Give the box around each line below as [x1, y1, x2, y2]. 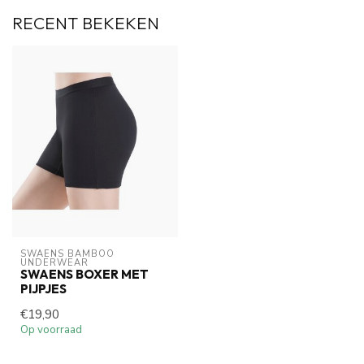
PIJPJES [20, 280, 67, 297]
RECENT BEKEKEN [12, 12, 159, 34]
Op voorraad [20, 322, 82, 337]
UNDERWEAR [20, 256, 89, 269]
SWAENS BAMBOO [20, 247, 115, 260]
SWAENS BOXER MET [20, 266, 149, 282]
